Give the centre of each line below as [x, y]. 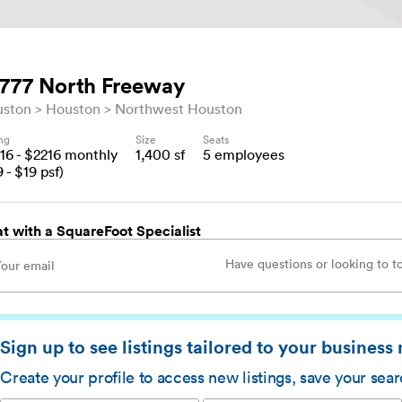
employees [248, 154]
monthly [90, 154]
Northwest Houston [179, 108]
